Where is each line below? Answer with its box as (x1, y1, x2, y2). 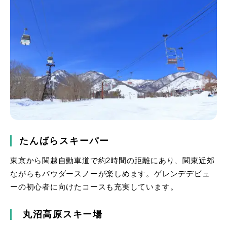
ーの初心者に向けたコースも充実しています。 (10, 182, 178, 191)
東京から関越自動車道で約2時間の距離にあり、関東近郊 (10, 156, 215, 165)
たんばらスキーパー (19, 135, 109, 146)
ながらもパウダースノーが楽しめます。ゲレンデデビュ (10, 169, 210, 178)
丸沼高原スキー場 (19, 209, 103, 219)
